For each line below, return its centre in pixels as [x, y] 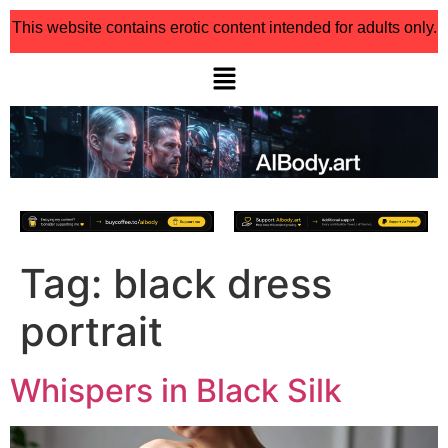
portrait [91, 331]
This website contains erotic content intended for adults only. [224, 27]
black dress [222, 283]
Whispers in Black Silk [176, 390]
